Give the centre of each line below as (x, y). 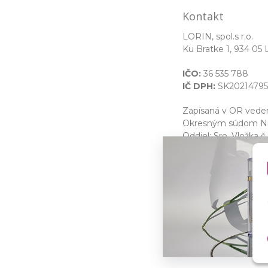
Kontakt (203, 16)
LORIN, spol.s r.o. (218, 36)
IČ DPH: (199, 86)
